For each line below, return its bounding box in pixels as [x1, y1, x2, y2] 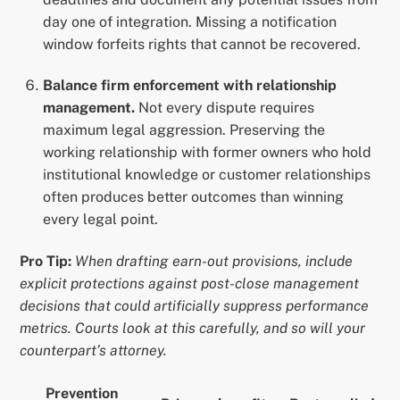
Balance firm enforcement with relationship [43, 77, 337, 95]
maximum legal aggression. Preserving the [43, 121, 325, 139]
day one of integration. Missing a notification [43, 13, 337, 31]
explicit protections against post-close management [20, 275, 360, 293]
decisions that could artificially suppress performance [20, 297, 370, 315]
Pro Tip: [20, 253, 72, 271]
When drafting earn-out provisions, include [75, 253, 354, 271]
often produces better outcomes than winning [43, 188, 344, 206]
